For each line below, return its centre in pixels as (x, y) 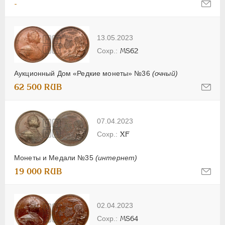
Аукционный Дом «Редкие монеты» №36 (83, 74)
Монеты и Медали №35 (55, 158)
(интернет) (116, 158)
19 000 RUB (38, 172)
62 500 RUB (38, 87)
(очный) (165, 74)
